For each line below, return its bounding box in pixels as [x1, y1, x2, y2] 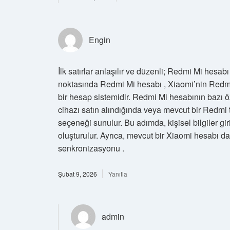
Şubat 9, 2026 [58, 169, 97, 178]
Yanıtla [108, 169, 127, 178]
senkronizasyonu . [58, 142, 124, 154]
